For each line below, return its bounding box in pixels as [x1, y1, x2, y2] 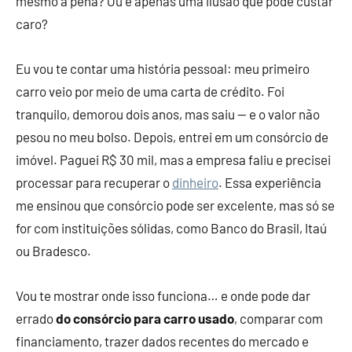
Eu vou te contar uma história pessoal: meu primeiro [16, 60, 310, 77]
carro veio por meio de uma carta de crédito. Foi [16, 83, 284, 100]
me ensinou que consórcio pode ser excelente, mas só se [16, 197, 335, 214]
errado [16, 310, 56, 327]
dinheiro [172, 174, 218, 191]
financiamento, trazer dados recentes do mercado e [16, 333, 309, 350]
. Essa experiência [218, 174, 321, 191]
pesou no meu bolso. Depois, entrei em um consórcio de [16, 129, 328, 145]
